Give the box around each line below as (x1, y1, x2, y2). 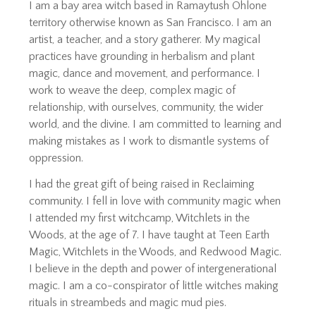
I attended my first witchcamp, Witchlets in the (29, 212, 250, 225)
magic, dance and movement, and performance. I (29, 66, 261, 80)
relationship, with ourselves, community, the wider (29, 100, 264, 114)
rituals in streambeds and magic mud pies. (29, 296, 227, 310)
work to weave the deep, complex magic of (29, 83, 236, 97)
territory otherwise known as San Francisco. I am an (29, 16, 272, 29)
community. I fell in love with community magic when (29, 195, 281, 208)
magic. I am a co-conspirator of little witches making (29, 279, 279, 293)
